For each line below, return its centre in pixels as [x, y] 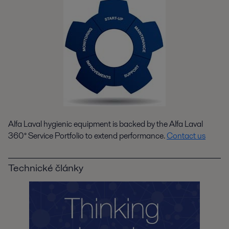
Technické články [46, 167]
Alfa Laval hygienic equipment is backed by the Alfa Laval [106, 124]
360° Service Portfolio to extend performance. [87, 135]
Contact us [186, 135]
